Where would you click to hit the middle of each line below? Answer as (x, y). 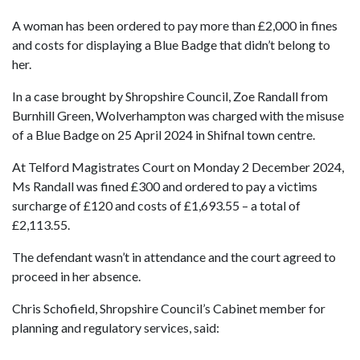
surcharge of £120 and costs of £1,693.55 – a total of (156, 206)
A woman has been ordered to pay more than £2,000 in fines (175, 26)
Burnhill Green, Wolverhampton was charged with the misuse (178, 116)
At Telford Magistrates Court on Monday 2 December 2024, (178, 167)
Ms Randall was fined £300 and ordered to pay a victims (165, 186)
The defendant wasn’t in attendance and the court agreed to (174, 257)
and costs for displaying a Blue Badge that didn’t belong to (171, 45)
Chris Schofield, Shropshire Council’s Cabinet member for (169, 309)
